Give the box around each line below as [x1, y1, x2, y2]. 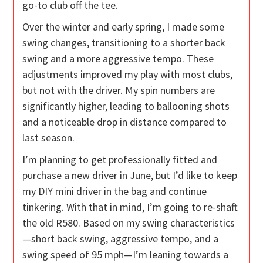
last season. [22, 131, 75, 145]
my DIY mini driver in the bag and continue [22, 184, 207, 198]
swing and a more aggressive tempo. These [22, 52, 214, 66]
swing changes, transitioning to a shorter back [22, 36, 226, 50]
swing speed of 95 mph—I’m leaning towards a [22, 248, 229, 262]
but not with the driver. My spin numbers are [22, 83, 215, 97]
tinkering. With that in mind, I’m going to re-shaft [22, 200, 238, 214]
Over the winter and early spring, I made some [22, 20, 225, 34]
